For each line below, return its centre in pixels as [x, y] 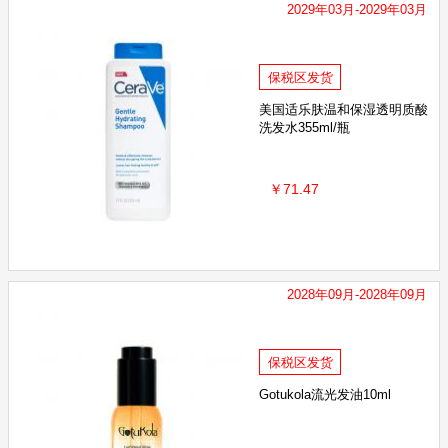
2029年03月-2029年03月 [357, 10]
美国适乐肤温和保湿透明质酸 [343, 110]
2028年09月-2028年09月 [357, 295]
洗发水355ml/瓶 [304, 128]
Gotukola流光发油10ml [325, 395]
